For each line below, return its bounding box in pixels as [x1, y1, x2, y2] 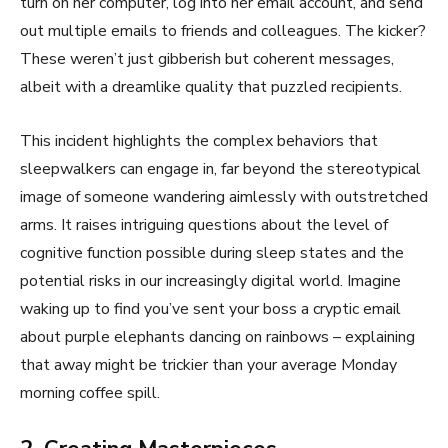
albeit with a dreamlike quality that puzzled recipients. [20, 76, 402, 99]
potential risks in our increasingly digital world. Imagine [20, 270, 401, 293]
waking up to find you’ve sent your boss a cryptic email [20, 298, 401, 321]
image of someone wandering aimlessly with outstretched [20, 186, 428, 209]
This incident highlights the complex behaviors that [20, 130, 378, 153]
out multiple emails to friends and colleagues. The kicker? [20, 20, 426, 43]
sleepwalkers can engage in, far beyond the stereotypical [20, 158, 421, 181]
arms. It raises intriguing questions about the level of [20, 214, 388, 237]
